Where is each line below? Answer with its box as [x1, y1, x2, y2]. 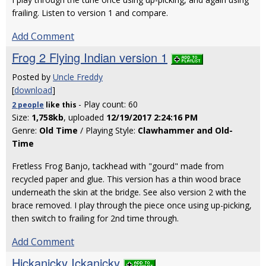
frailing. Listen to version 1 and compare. [12, 7, 168, 18]
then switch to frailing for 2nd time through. [12, 213, 179, 224]
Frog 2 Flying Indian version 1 [12, 49, 167, 66]
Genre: [12, 125, 39, 136]
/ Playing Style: [78, 125, 138, 136]
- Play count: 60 [78, 99, 138, 110]
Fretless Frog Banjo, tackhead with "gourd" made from [12, 160, 224, 172]
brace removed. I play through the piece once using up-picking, [12, 199, 252, 211]
